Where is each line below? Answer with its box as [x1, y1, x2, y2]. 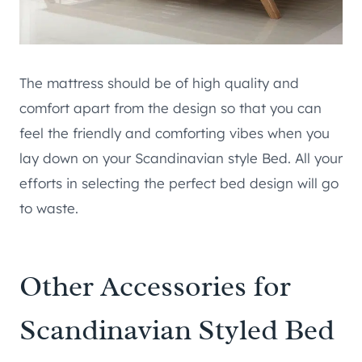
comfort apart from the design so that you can [19, 99, 322, 117]
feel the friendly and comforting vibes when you [19, 124, 330, 142]
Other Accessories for [19, 267, 291, 305]
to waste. [19, 200, 78, 217]
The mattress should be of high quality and [19, 74, 299, 92]
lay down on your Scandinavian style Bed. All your [19, 149, 343, 167]
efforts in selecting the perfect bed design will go [19, 175, 339, 192]
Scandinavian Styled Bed [19, 311, 335, 349]
